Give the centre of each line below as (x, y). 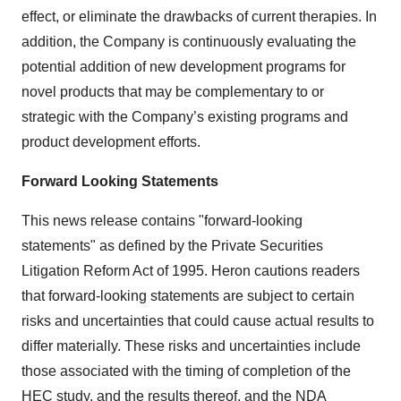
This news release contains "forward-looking (162, 221)
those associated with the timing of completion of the (186, 371)
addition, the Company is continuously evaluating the (189, 42)
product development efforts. (111, 142)
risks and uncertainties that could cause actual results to (198, 321)
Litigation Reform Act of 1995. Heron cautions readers (191, 271)
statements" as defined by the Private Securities (172, 246)
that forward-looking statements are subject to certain (188, 296)
